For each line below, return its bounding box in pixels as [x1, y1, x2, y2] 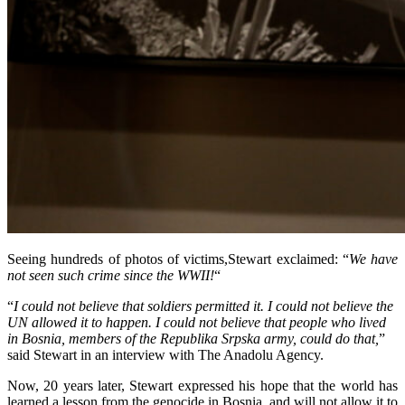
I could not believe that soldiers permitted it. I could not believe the [14, 298, 393, 315]
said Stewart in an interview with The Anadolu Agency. [7, 347, 324, 363]
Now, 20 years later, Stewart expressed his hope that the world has [7, 378, 398, 394]
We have [348, 251, 398, 268]
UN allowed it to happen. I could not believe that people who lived [7, 315, 386, 331]
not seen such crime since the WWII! [7, 268, 214, 284]
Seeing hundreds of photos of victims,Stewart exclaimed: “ [7, 251, 349, 268]
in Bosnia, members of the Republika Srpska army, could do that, [7, 331, 379, 347]
